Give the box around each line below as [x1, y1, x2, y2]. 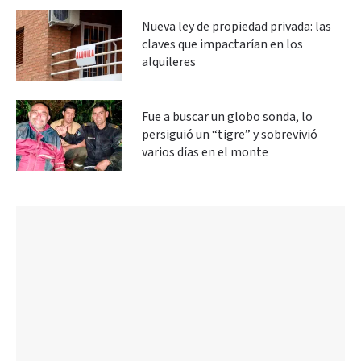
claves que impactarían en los [142, 35, 303, 53]
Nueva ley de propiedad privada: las [142, 18, 331, 35]
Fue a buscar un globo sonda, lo [142, 108, 313, 126]
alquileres [142, 53, 196, 71]
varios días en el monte [142, 143, 268, 161]
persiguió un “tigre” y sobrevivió [142, 126, 317, 143]
